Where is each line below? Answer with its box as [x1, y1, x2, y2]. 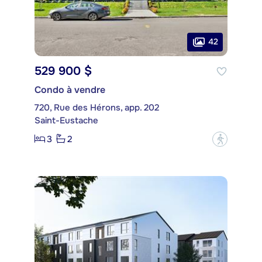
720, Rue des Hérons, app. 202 [35, 101, 159, 113]
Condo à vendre [35, 83, 105, 96]
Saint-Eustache [35, 114, 98, 126]
